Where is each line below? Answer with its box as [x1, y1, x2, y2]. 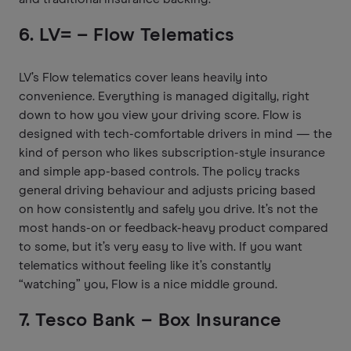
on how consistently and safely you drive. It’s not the [19, 202, 318, 215]
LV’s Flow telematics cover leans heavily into [19, 71, 268, 84]
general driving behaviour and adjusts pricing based [19, 183, 316, 197]
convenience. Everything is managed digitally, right [19, 89, 309, 103]
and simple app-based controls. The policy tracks [19, 165, 300, 178]
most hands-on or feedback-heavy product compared [19, 221, 328, 234]
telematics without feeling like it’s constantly [19, 259, 271, 272]
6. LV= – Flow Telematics [19, 25, 234, 45]
